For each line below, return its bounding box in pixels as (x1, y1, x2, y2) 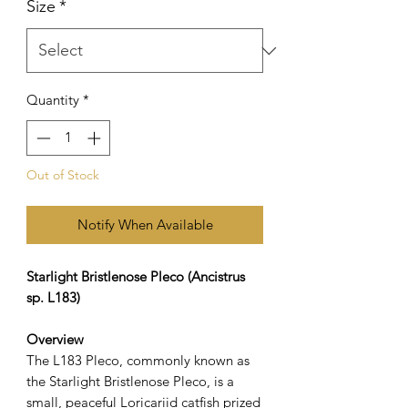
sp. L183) (26, 288, 80, 306)
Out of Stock (26, 166, 99, 183)
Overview (26, 330, 84, 348)
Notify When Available (76, 215, 213, 233)
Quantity (26, 91, 79, 108)
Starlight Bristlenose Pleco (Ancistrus (26, 267, 245, 285)
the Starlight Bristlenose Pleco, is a (26, 372, 234, 390)
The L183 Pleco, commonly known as (26, 351, 250, 369)
